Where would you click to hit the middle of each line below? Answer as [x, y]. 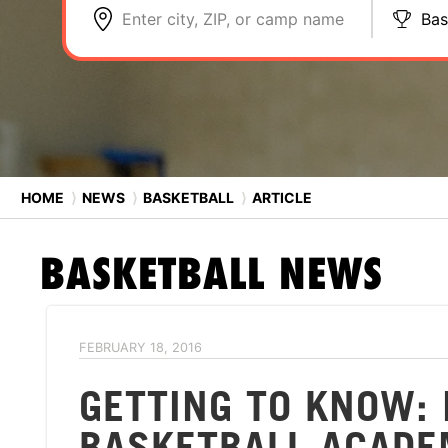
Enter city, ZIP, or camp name [233, 19]
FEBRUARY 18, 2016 [140, 347]
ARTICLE [280, 197]
